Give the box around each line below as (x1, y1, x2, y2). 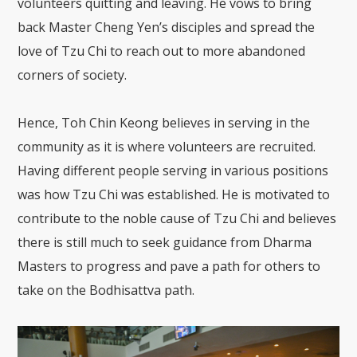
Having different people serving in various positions (18, 162, 329, 180)
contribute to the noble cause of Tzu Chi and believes (18, 210, 337, 228)
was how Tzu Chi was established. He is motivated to (18, 186, 331, 204)
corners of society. (18, 66, 127, 84)
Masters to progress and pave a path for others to (18, 257, 321, 276)
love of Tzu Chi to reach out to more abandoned (18, 42, 306, 61)
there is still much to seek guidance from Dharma (18, 233, 312, 252)
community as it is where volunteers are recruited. (18, 138, 316, 156)
